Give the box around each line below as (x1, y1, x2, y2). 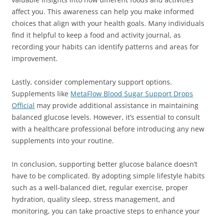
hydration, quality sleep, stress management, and (12, 195, 175, 204)
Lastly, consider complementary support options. (12, 77, 172, 87)
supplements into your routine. (12, 136, 114, 145)
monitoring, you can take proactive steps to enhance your (12, 206, 200, 216)
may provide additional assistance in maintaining (35, 101, 198, 110)
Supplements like (12, 89, 70, 98)
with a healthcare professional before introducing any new (12, 124, 204, 133)
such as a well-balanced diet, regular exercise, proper (12, 183, 188, 192)
